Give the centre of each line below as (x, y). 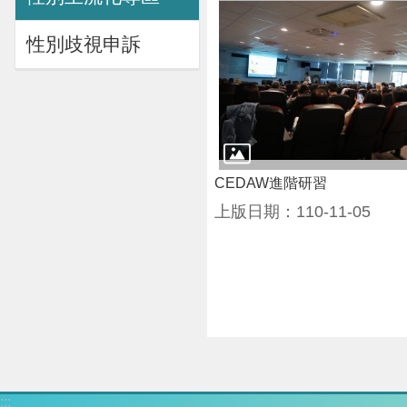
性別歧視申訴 (84, 44)
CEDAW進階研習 (271, 183)
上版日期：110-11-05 (293, 211)
